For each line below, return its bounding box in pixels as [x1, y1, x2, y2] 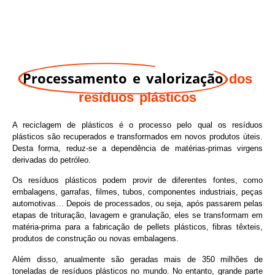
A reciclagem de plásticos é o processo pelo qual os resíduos [12, 120, 263, 130]
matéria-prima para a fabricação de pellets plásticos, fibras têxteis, [12, 222, 263, 232]
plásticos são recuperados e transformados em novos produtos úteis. [12, 132, 263, 141]
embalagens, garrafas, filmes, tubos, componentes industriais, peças [12, 187, 263, 197]
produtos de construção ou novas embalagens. [12, 234, 179, 244]
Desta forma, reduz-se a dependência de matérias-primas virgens [12, 144, 263, 153]
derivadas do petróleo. [12, 155, 91, 165]
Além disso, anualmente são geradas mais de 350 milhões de [12, 254, 263, 264]
